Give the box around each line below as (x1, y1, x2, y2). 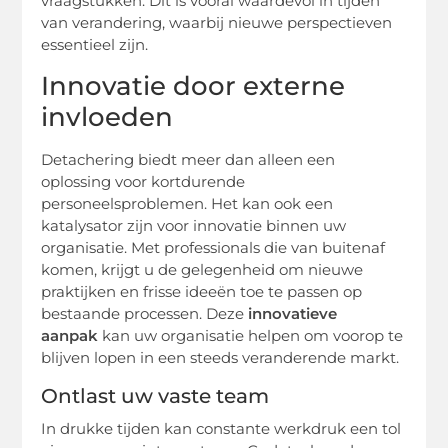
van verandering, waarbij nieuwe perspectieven (41, 13, 393, 33)
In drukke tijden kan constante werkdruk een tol (41, 418, 402, 438)
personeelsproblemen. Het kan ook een (41, 193, 334, 213)
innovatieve (248, 303, 338, 323)
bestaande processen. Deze (41, 303, 249, 323)
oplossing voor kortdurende (41, 171, 246, 191)
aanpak (41, 325, 99, 345)
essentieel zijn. (41, 35, 149, 55)
